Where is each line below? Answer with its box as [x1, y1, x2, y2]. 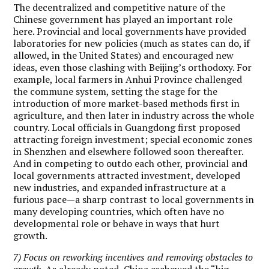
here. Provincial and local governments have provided [13, 24, 247, 38]
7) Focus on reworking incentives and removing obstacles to [13, 250, 253, 264]
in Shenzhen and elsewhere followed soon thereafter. [13, 144, 244, 158]
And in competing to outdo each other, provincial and [13, 156, 248, 170]
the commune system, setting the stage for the [13, 84, 218, 98]
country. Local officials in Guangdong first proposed [13, 120, 241, 134]
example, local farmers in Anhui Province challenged [13, 72, 243, 86]
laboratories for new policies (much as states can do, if [13, 36, 250, 50]
